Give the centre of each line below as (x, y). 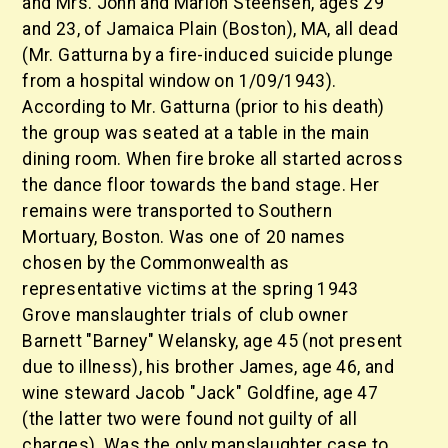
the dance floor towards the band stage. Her (201, 185)
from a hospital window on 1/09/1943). (179, 81)
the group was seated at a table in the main (196, 133)
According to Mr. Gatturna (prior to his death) (203, 107)
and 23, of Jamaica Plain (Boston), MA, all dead (210, 29)
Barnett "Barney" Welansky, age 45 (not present (212, 341)
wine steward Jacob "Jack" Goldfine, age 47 (200, 393)
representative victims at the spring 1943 (190, 289)
